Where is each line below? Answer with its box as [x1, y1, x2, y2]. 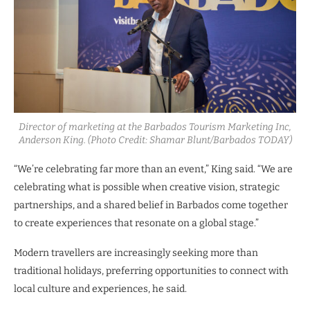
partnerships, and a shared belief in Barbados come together [14, 199, 288, 211]
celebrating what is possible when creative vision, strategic [14, 181, 280, 193]
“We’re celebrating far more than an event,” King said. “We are [14, 163, 293, 175]
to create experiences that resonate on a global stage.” [14, 217, 259, 229]
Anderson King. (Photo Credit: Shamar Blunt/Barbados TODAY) [18, 134, 292, 146]
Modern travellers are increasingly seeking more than [14, 246, 258, 259]
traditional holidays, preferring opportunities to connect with [14, 264, 289, 277]
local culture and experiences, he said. [14, 282, 189, 295]
